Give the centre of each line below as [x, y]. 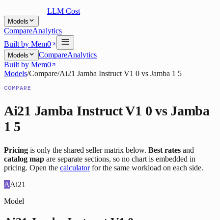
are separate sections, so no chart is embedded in [120, 159]
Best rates [165, 150]
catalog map [24, 159]
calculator [75, 168]
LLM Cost [64, 11]
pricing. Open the [31, 168]
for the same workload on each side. [148, 168]
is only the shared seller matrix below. [88, 150]
